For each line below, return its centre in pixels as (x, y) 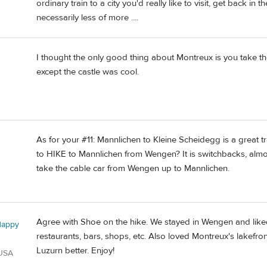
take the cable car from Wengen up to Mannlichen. (133, 168)
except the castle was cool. (88, 72)
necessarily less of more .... (87, 18)
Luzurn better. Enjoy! (75, 250)
